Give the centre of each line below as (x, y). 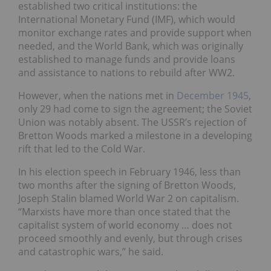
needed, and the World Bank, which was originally (131, 46)
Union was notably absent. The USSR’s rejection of (132, 122)
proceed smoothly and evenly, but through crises (130, 238)
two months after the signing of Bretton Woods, (127, 185)
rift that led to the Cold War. (82, 149)
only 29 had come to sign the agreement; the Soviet (135, 109)
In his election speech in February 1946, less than (129, 171)
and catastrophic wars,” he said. (91, 251)
